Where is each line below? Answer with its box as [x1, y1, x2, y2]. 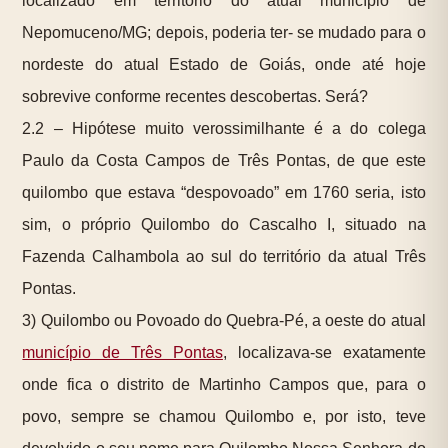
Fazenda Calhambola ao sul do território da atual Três [22, 248, 426, 266]
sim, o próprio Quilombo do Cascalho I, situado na [22, 216, 426, 234]
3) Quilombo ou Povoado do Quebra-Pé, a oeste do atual [22, 312, 426, 330]
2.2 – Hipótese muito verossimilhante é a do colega [22, 120, 426, 138]
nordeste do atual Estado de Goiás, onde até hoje [22, 56, 426, 74]
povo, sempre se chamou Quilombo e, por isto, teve [22, 408, 426, 426]
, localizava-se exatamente [222, 344, 426, 362]
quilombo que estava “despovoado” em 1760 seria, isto [22, 184, 426, 202]
